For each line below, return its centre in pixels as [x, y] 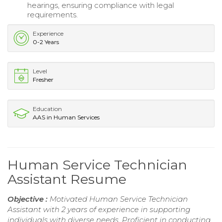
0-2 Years [46, 42]
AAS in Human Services [66, 117]
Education [47, 109]
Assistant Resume [67, 179]
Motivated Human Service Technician [119, 199]
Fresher [43, 79]
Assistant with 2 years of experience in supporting [99, 209]
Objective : [28, 199]
